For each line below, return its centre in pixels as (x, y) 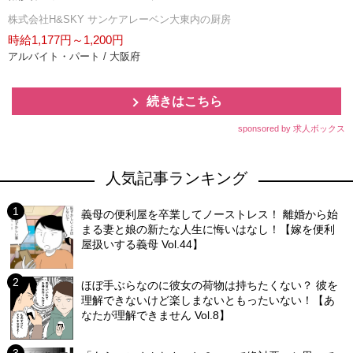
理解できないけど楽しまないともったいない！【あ (208, 300)
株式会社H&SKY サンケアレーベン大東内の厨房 (119, 19)
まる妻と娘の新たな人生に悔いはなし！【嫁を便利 (208, 229)
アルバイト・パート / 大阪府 (74, 56)
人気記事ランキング (176, 178)
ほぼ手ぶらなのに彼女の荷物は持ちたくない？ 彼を (210, 285)
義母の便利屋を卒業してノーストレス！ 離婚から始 (210, 214)
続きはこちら (184, 101)
